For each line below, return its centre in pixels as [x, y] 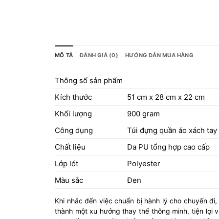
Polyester [143, 164]
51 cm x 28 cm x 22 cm [166, 97]
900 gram [143, 114]
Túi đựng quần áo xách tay [172, 131]
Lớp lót [66, 164]
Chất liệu [70, 147]
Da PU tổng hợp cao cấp [168, 147]
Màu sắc [69, 180]
